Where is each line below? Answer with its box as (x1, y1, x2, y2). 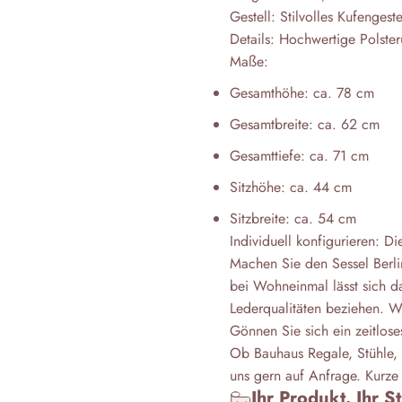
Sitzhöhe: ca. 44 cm (229, 177, 352, 197)
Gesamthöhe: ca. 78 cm (229, 83, 374, 103)
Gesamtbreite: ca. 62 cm (229, 114, 380, 135)
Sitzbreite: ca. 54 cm (229, 208, 356, 229)
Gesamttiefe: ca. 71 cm (229, 145, 369, 166)
